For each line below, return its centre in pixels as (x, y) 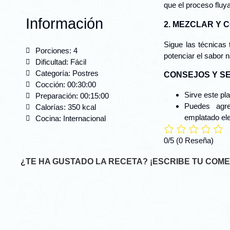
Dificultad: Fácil (61, 62)
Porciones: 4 (56, 51)
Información (64, 24)
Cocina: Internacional (71, 119)
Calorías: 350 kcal (66, 107)
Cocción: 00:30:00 (66, 85)
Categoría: (53, 73)
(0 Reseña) (195, 141)
